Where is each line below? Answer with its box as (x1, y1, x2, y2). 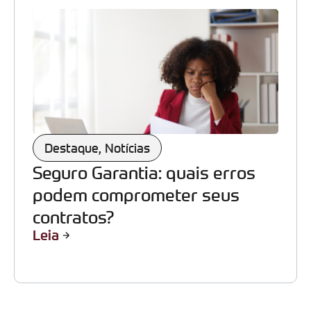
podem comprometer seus (33, 183, 239, 205)
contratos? (33, 205, 114, 228)
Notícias (105, 140, 150, 155)
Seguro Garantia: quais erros (33, 161, 255, 183)
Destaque (44, 140, 99, 155)
